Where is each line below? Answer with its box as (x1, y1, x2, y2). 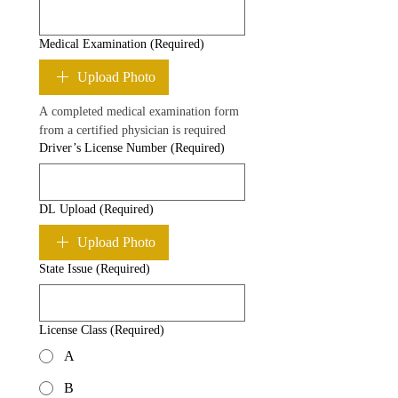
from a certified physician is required (39, 123, 226, 137)
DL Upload (39, 203, 96, 216)
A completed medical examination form (39, 105, 239, 118)
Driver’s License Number (39, 141, 167, 155)
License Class (39, 323, 107, 337)
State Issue (39, 262, 92, 275)
